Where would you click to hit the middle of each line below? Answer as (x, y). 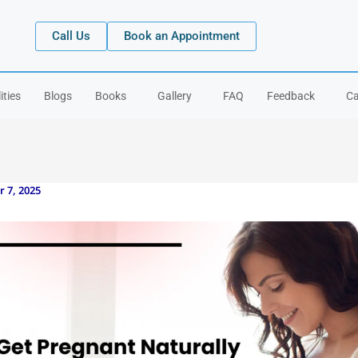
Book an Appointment (181, 36)
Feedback (291, 96)
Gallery (175, 96)
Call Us (71, 36)
